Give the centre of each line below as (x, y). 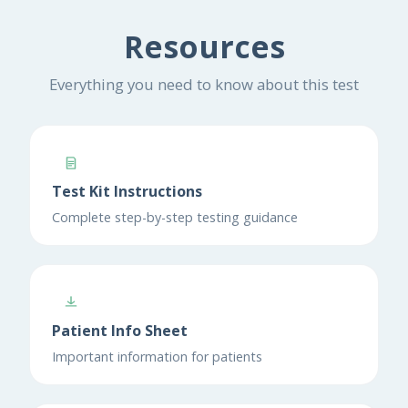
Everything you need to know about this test (204, 84)
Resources (204, 47)
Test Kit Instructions (127, 191)
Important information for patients (157, 356)
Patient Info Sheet (120, 330)
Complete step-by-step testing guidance (175, 217)
